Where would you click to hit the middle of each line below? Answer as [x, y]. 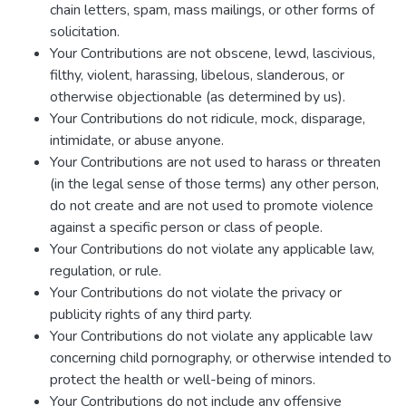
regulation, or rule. [106, 271]
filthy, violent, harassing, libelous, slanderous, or [197, 75]
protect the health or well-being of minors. [183, 380]
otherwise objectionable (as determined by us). [198, 97]
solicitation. [85, 32]
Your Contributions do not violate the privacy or [196, 293]
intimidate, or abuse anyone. [137, 140]
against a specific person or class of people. [186, 227]
